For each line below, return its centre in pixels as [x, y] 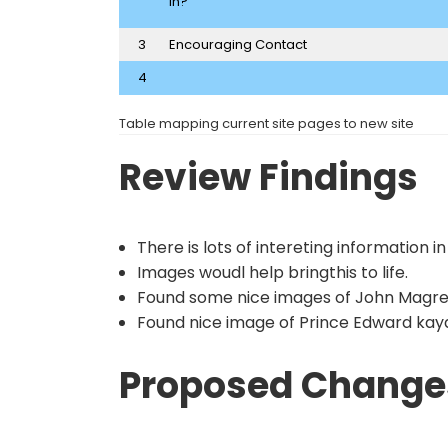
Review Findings [268, 178]
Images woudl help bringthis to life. [272, 273]
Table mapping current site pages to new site [266, 124]
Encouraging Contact [237, 44]
